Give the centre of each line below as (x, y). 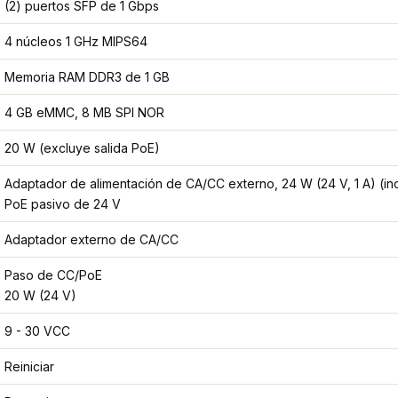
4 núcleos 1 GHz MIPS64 (76, 42)
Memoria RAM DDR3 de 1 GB (87, 77)
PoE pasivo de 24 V (63, 204)
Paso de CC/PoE (53, 275)
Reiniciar (29, 367)
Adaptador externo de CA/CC (92, 240)
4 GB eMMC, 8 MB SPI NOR (84, 113)
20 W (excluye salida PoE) (82, 148)
